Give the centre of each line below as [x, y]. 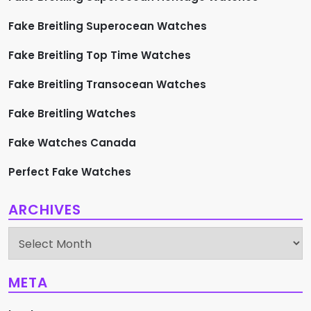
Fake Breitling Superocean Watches [108, 26]
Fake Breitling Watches [72, 113]
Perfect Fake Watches [70, 171]
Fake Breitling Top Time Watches [100, 55]
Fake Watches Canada [72, 142]
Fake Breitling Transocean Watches [107, 84]
